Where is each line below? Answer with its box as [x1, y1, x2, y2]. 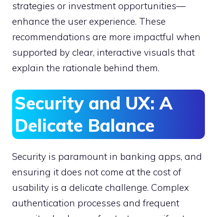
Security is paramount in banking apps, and [12, 150, 202, 162]
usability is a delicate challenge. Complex [12, 181, 189, 193]
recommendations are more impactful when [12, 31, 201, 43]
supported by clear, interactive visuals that [12, 46, 195, 59]
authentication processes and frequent [12, 197, 179, 209]
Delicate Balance [15, 114, 155, 136]
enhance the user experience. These [12, 15, 166, 28]
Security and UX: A [15, 92, 172, 114]
